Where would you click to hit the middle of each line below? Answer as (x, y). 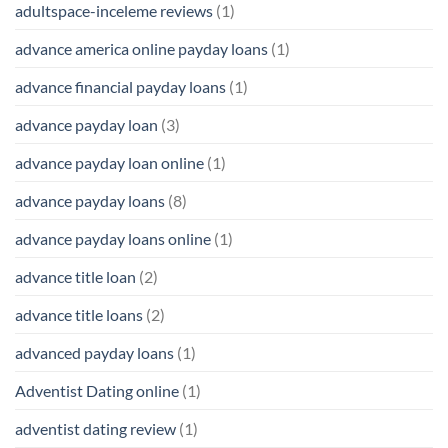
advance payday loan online (109, 162)
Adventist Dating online (97, 390)
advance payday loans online (113, 238)
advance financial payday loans (120, 86)
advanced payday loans (94, 352)
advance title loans (79, 314)
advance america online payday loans (141, 48)
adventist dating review (95, 428)
